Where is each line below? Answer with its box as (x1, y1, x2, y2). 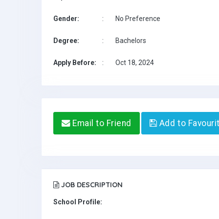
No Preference (115, 15, 160, 22)
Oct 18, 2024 (115, 59, 154, 66)
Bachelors (115, 37, 146, 44)
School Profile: (53, 198, 102, 206)
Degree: (53, 37, 79, 44)
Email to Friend (70, 118, 131, 128)
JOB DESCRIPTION (59, 180, 123, 189)
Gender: (53, 15, 79, 22)
